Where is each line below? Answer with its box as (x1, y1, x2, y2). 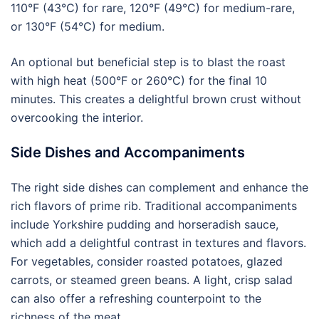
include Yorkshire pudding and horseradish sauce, (11, 217, 278, 231)
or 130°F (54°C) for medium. (11, 19, 164, 33)
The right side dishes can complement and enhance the (11, 180, 308, 194)
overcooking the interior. (11, 110, 143, 125)
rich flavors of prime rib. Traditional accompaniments (11, 199, 297, 213)
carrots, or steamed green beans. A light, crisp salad (11, 273, 293, 287)
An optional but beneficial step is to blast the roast (11, 55, 286, 69)
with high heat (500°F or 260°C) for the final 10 (11, 73, 267, 88)
